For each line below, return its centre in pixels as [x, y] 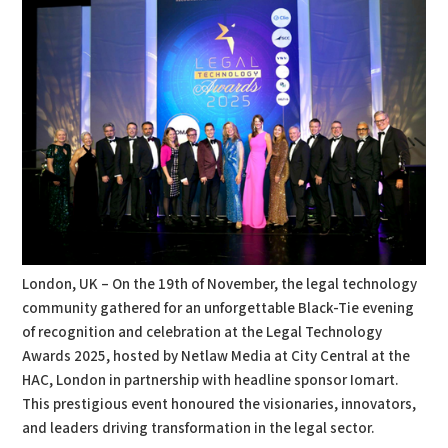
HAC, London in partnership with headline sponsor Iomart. [211, 381]
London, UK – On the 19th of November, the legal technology [220, 285]
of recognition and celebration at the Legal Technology [202, 333]
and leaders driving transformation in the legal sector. [199, 429]
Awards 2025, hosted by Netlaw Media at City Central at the [216, 357]
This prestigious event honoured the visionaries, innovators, [219, 405]
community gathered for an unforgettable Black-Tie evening [218, 309]
